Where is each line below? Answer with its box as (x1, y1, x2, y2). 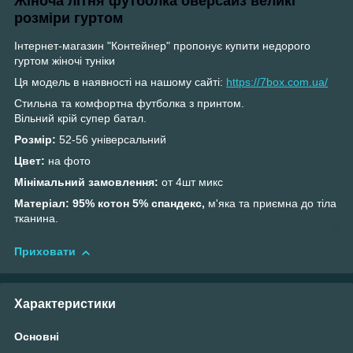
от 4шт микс (162, 176, 223, 189)
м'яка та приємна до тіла (208, 197, 336, 210)
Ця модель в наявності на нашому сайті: (14, 76, 226, 89)
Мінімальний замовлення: (14, 176, 162, 189)
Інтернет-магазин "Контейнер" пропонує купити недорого (14, 39, 310, 53)
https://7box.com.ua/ (226, 76, 328, 89)
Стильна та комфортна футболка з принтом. (14, 97, 244, 110)
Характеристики (14, 296, 116, 310)
